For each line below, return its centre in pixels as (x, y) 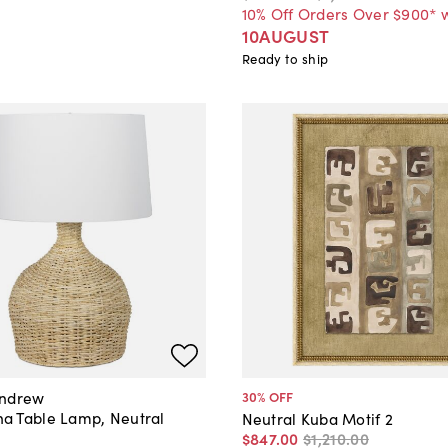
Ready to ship (285, 59)
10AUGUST (285, 36)
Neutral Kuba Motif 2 (317, 417)
